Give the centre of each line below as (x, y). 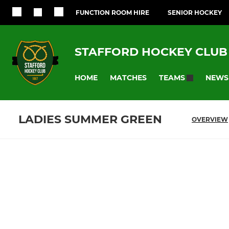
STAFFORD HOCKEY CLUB (151, 52)
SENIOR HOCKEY (195, 13)
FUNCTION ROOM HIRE (112, 13)
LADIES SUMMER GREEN (90, 120)
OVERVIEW (210, 120)
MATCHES (128, 77)
